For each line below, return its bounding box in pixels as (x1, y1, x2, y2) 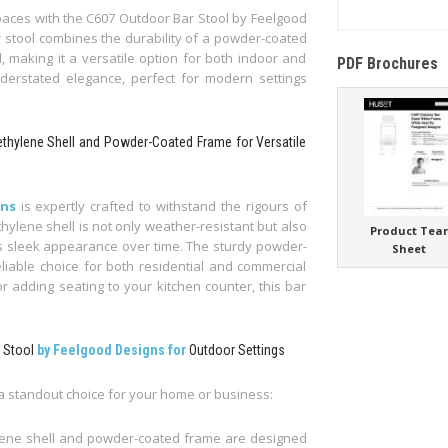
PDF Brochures (336, 54, 438, 74)
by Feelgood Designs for (37, 342, 186, 359)
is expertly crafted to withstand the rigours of (20, 197, 307, 216)
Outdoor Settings (186, 342, 285, 359)
